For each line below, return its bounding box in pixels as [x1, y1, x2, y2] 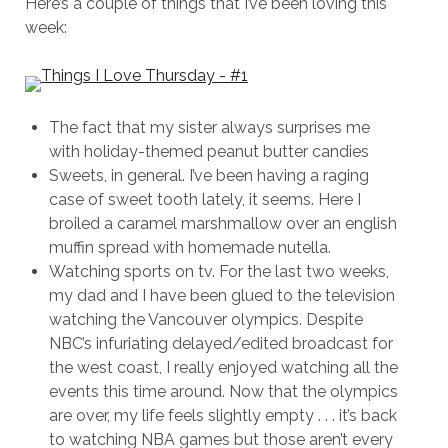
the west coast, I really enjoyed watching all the [48, 358, 398, 377]
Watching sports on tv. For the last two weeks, [48, 262, 389, 281]
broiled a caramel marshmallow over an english [48, 214, 397, 233]
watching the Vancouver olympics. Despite [48, 310, 363, 329]
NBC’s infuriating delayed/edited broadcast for [48, 334, 393, 353]
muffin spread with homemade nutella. [48, 238, 331, 257]
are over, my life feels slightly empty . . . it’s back [48, 406, 397, 425]
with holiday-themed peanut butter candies [48, 142, 369, 161]
